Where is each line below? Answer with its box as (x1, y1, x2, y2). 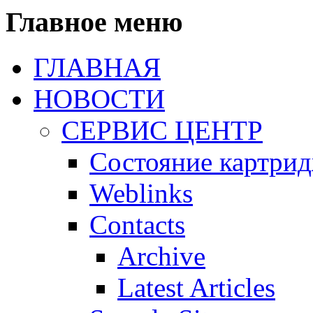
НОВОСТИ (34, 84, 165, 115)
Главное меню (6, 6, 183, 38)
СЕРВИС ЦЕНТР (61, 115, 263, 146)
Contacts (89, 210, 185, 240)
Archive (117, 241, 205, 272)
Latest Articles (117, 272, 275, 303)
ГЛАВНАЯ (34, 52, 161, 83)
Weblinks (89, 178, 193, 209)
